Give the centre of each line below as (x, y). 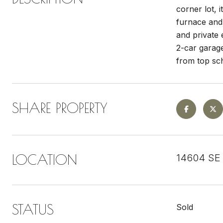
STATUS (33, 209)
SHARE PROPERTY (60, 108)
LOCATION (45, 160)
